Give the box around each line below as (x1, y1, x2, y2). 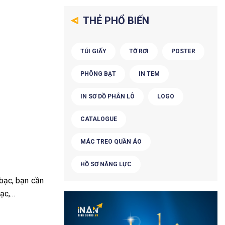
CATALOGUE (80, 116, 117, 123)
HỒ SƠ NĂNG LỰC (80, 161, 132, 168)
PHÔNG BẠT (80, 70, 116, 77)
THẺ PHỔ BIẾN (81, 15, 149, 27)
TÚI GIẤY (80, 48, 106, 55)
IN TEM (139, 70, 160, 77)
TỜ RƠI (129, 48, 149, 55)
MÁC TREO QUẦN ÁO (80, 138, 142, 145)
